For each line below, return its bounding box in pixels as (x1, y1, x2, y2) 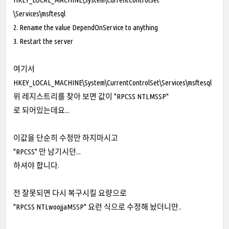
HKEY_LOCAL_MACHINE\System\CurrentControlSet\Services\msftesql (13, 78, 213, 87)
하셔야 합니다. (13, 161, 61, 170)
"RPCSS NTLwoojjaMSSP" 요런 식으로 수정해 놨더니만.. (13, 202, 181, 211)
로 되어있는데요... (13, 106, 70, 114)
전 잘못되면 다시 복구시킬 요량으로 (13, 189, 128, 197)
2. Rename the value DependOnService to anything (13, 23, 158, 32)
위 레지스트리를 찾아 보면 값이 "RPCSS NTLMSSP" (13, 92, 169, 101)
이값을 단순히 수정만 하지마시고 (13, 133, 118, 142)
